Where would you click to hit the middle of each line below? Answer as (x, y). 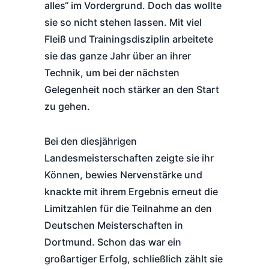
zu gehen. (67, 106)
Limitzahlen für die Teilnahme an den (128, 208)
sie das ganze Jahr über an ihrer (118, 56)
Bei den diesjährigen (91, 141)
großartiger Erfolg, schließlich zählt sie (134, 259)
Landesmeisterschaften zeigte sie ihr (129, 158)
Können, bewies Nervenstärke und (123, 175)
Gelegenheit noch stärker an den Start (132, 89)
